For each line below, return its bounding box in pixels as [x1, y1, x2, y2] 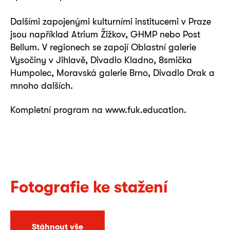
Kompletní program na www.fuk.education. [10, 104, 186, 115]
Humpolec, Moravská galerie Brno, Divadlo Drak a [10, 67, 215, 78]
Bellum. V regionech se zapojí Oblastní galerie [10, 41, 196, 52]
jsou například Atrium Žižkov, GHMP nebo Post [10, 28, 200, 40]
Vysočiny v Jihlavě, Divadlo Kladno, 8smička [10, 54, 192, 65]
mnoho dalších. [10, 80, 73, 91]
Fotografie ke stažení [10, 177, 168, 196]
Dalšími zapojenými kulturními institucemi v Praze [10, 15, 211, 27]
